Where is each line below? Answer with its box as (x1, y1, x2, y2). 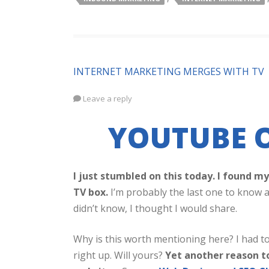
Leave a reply (83, 93, 132, 104)
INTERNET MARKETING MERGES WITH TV (73, 65, 264, 78)
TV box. (73, 186, 108, 199)
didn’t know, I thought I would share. (73, 202, 237, 215)
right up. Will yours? (73, 249, 165, 262)
